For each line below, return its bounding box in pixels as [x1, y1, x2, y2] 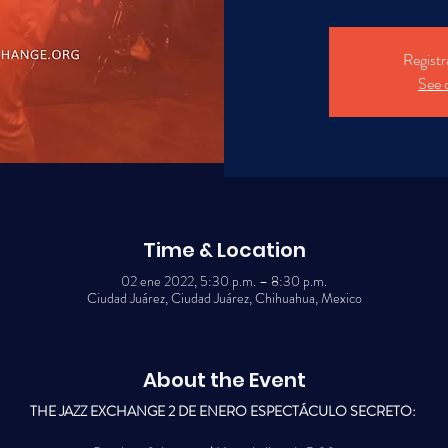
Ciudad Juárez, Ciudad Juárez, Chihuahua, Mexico [86, 288, 362, 308]
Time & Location [142, 236, 306, 264]
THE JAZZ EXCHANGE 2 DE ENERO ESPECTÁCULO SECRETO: [29, 401, 416, 421]
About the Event [142, 366, 306, 394]
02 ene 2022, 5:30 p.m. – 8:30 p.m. [121, 271, 327, 291]
